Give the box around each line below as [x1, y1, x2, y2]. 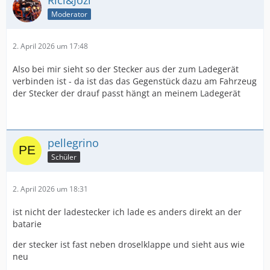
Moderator [51, 8, 87, 19]
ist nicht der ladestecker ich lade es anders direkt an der [13, 206, 242, 218]
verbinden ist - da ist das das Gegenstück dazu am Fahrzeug [13, 75, 257, 87]
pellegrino [48, 136, 99, 150]
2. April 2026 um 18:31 [13, 184, 88, 194]
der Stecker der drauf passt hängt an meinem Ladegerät [13, 87, 240, 99]
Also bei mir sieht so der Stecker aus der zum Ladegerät [13, 63, 239, 75]
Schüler [51, 151, 77, 162]
